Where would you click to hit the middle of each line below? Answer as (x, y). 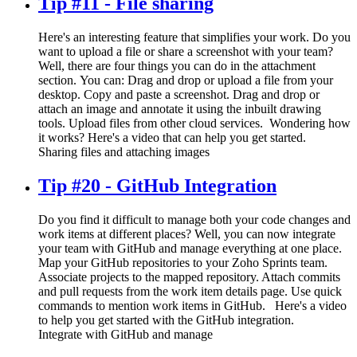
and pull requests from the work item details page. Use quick (190, 292)
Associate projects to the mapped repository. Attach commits (189, 277)
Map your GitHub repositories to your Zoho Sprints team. (183, 263)
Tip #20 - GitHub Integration (157, 186)
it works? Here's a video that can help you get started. (174, 138)
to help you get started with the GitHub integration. (173, 320)
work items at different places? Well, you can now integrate (187, 234)
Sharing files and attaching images (124, 152)
